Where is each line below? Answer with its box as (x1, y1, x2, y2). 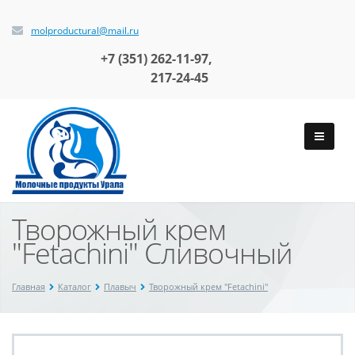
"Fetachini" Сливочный (12, 234, 292, 273)
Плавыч (104, 281, 136, 292)
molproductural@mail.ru (31, 24, 139, 37)
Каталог (58, 281, 91, 292)
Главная (12, 281, 45, 292)
